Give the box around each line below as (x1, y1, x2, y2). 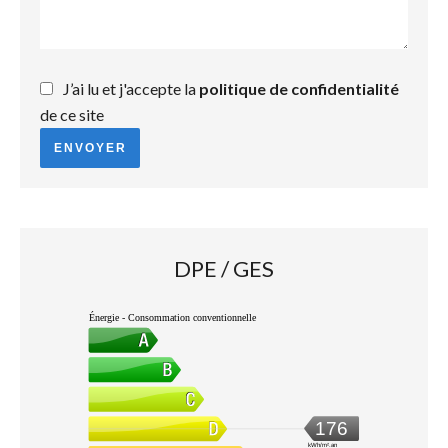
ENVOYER (53, 140, 127, 155)
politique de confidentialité (199, 78, 399, 98)
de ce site (40, 104, 104, 124)
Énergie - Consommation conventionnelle (88, 310, 257, 323)
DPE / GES (174, 254, 274, 282)
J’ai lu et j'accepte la (63, 78, 199, 98)
